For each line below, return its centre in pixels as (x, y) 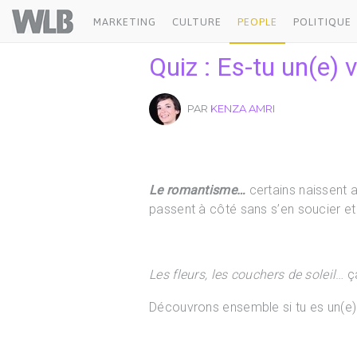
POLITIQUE (322, 22)
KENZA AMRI (243, 108)
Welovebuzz (108, 16)
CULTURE (197, 22)
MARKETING (125, 22)
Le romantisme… (198, 190)
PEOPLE (257, 22)
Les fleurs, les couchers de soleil (243, 275)
